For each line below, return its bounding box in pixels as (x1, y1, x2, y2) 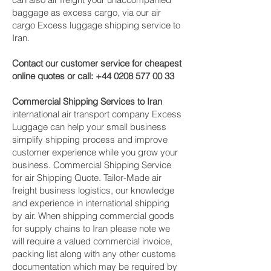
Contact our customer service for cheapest (12, 57, 181, 69)
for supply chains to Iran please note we (12, 223, 170, 234)
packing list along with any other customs (12, 248, 176, 260)
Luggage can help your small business (12, 121, 166, 132)
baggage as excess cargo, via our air (12, 7, 161, 18)
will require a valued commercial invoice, (12, 235, 172, 247)
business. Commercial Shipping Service (12, 159, 171, 171)
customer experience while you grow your (12, 146, 178, 158)
